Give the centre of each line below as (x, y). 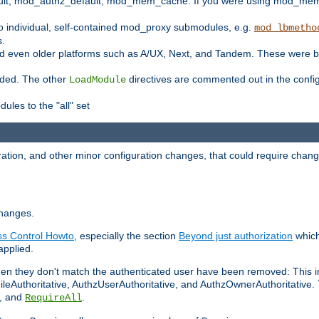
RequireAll (53, 298)
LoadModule (98, 79)
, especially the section (126, 236)
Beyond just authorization (236, 236)
